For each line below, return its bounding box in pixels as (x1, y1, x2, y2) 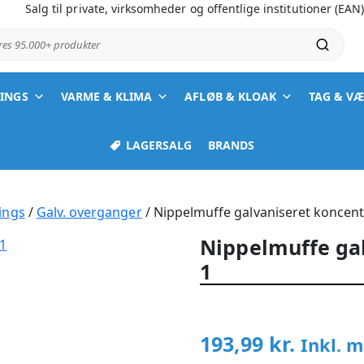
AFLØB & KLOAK (184, 89, 277, 104)
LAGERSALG (125, 137, 193, 153)
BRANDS (208, 137, 255, 153)
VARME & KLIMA (60, 89, 153, 104)
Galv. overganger (36, 203, 142, 221)
